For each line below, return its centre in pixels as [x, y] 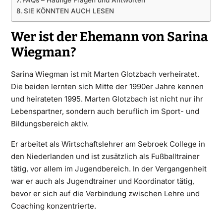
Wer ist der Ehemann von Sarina [109, 37]
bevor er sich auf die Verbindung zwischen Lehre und [105, 193]
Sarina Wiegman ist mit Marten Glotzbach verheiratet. [105, 74]
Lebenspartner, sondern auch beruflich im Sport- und [105, 111]
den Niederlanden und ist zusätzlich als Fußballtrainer [105, 156]
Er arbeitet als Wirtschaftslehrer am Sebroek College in [108, 144]
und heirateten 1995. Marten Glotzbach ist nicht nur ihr [107, 99]
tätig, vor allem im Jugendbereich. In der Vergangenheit [109, 168]
